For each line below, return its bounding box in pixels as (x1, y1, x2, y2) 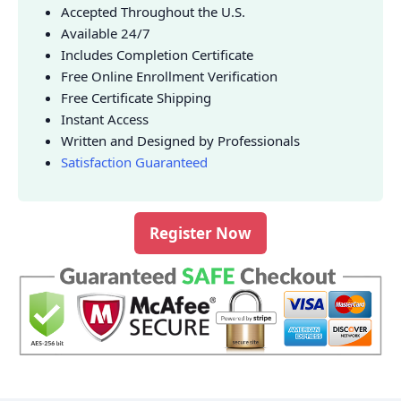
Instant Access (61, 109, 149, 128)
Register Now (149, 222, 252, 243)
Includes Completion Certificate (61, 45, 253, 64)
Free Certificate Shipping (61, 88, 211, 107)
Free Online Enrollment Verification (61, 66, 277, 85)
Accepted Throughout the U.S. (61, 2, 245, 21)
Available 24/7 (61, 23, 150, 42)
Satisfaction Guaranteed (61, 152, 208, 171)
